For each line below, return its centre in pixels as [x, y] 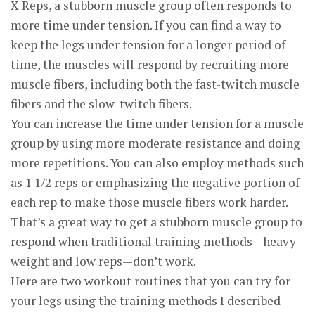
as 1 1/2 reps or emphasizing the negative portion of [155, 182]
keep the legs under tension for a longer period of [148, 45]
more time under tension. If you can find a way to [146, 25]
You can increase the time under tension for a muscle [157, 123]
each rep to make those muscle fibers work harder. [149, 202]
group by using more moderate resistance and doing [155, 143]
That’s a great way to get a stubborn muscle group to [156, 222]
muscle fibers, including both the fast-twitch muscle [155, 84]
